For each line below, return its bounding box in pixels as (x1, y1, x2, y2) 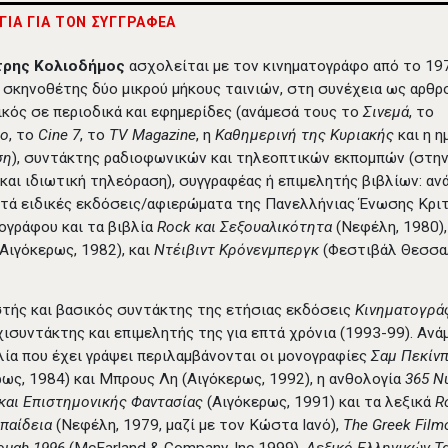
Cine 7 (38, 126, 81, 145)
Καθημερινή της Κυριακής (215, 126, 399, 145)
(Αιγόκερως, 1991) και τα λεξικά (203, 393, 436, 412)
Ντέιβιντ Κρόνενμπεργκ (154, 241, 320, 260)
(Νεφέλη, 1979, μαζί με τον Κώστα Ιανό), (52, 416, 344, 435)
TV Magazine (109, 126, 197, 145)
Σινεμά (363, 103, 410, 122)
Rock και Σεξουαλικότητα (157, 218, 333, 237)
